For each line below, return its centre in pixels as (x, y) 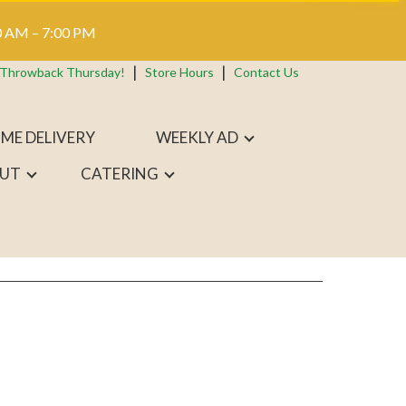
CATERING (120, 174)
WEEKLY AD (197, 137)
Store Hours (179, 72)
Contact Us (266, 72)
